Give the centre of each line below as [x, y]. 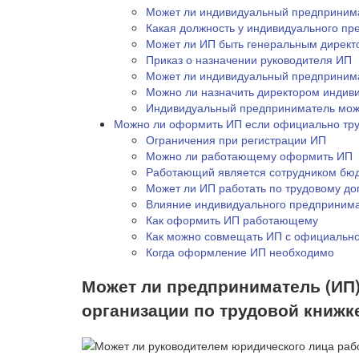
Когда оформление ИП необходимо [240, 251]
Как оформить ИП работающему [232, 219]
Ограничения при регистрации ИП [236, 139]
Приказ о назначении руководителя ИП [249, 59]
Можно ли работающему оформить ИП [249, 155]
